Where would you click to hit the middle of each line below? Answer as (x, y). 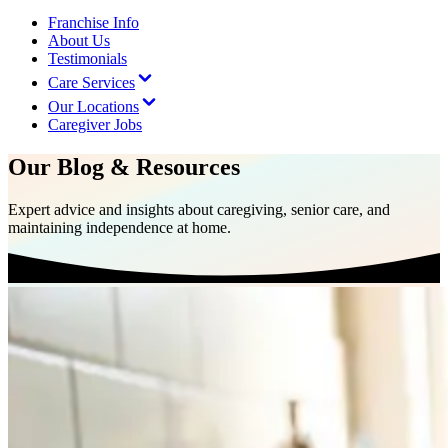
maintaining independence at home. (119, 227)
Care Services (91, 82)
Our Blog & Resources (124, 166)
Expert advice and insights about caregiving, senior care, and (199, 209)
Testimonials (87, 58)
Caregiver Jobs (95, 124)
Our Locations (93, 106)
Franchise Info (93, 22)
